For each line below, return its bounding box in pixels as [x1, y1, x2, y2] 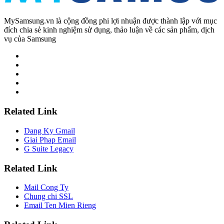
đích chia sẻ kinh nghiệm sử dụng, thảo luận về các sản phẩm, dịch [4, 25, 214, 34]
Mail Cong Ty [24, 183, 68, 192]
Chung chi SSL [24, 192, 73, 201]
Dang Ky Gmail [24, 126, 75, 135]
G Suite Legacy [24, 144, 73, 153]
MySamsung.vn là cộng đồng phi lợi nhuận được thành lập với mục [4, 16, 217, 25]
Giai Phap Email [24, 135, 76, 144]
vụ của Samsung [4, 34, 56, 43]
